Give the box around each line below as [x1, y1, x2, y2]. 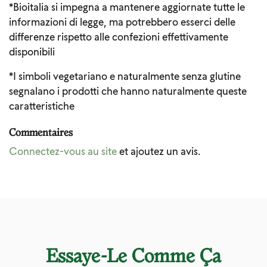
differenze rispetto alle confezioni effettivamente [9, 30, 228, 43]
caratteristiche [9, 99, 74, 112]
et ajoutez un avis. [117, 144, 201, 157]
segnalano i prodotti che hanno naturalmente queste [9, 84, 247, 97]
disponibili [9, 45, 55, 58]
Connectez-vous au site [9, 144, 117, 157]
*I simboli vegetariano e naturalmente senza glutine [9, 69, 241, 82]
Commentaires [9, 126, 73, 138]
